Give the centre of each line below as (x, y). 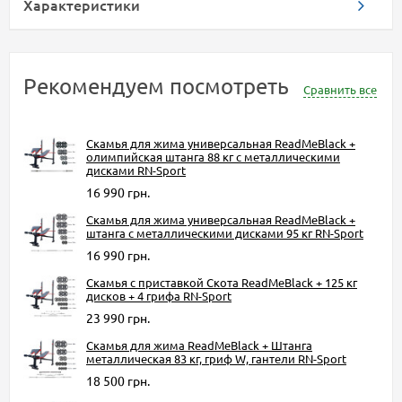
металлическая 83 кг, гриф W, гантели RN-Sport (216, 359)
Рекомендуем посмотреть (159, 86)
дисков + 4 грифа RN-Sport (159, 296)
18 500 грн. (118, 381)
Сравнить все (340, 90)
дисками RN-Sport (136, 170)
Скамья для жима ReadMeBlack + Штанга (199, 345)
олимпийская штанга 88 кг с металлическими (213, 157)
